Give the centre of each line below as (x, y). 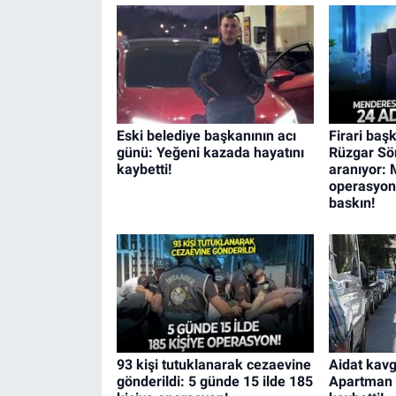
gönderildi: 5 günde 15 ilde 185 (214, 381)
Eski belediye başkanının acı (206, 136)
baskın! (351, 203)
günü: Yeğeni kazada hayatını (210, 153)
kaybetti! (144, 170)
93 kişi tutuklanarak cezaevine (213, 364)
